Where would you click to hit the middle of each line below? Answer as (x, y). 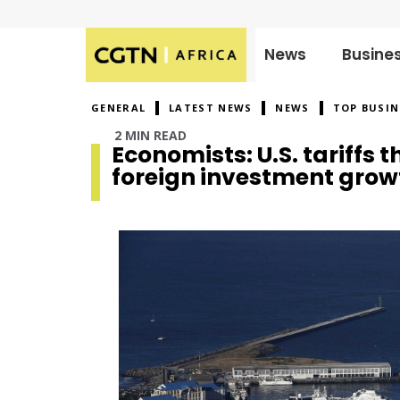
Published (119, 79)
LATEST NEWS (211, 107)
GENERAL (119, 107)
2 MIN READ (150, 135)
